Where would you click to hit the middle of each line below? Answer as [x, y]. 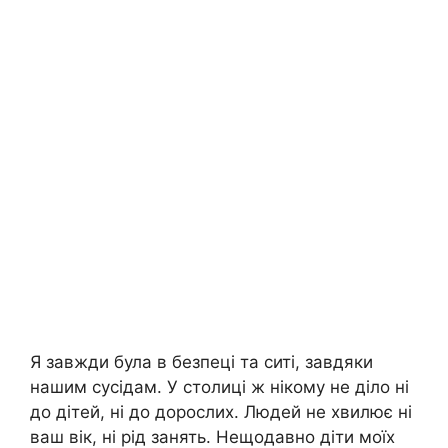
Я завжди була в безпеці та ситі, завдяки [201, 362]
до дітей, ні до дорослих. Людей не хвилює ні [221, 412]
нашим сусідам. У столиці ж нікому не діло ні [219, 387]
